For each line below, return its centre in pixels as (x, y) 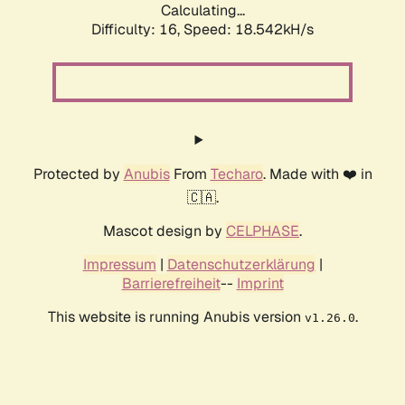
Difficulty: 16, (137, 30)
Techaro (236, 174)
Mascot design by (165, 231)
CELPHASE (263, 231)
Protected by (78, 174)
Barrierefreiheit (171, 284)
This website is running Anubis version (176, 317)
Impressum (119, 265)
